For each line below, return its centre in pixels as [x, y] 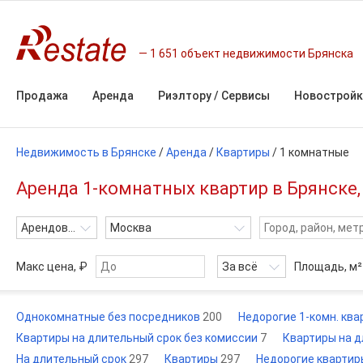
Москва [131, 228]
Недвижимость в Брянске [86, 152]
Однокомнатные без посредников [109, 317]
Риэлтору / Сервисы [214, 96]
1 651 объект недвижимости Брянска [252, 53]
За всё [240, 267]
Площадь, [322, 267]
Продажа [42, 96]
